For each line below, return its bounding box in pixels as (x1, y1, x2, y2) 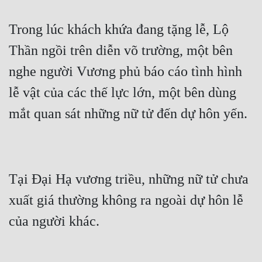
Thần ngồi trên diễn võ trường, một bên (9, 43, 233, 58)
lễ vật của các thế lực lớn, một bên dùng (9, 85, 236, 101)
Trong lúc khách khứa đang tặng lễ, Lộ (9, 22, 229, 37)
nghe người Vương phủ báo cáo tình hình (9, 64, 242, 80)
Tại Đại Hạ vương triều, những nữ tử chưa (9, 171, 249, 187)
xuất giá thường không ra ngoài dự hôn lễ (9, 192, 243, 208)
